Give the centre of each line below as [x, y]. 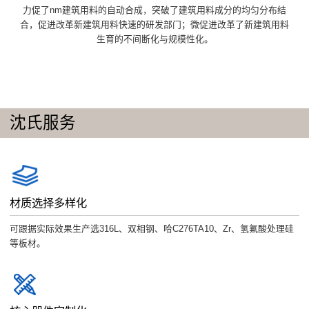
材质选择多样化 [49, 203]
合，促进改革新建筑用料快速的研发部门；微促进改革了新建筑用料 [154, 24]
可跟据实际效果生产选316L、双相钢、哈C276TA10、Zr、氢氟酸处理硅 [152, 228]
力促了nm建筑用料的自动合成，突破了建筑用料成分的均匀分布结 [154, 10]
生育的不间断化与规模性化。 [154, 39]
